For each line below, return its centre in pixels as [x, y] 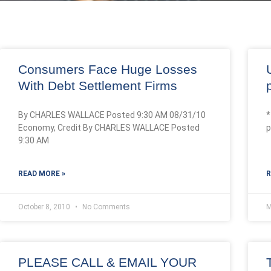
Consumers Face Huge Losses [108, 69]
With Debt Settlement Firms [98, 86]
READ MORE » [42, 174]
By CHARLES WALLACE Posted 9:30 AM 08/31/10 [112, 115]
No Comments [105, 207]
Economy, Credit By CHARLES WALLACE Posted [109, 128]
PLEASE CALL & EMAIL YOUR [107, 262]
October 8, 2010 [45, 207]
